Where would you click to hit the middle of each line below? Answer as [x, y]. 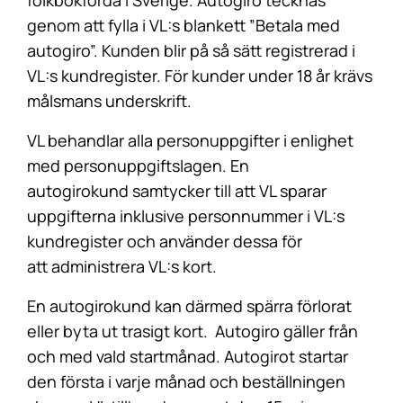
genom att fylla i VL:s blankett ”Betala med [184, 25]
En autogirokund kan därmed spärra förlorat [189, 306]
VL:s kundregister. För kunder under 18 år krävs [200, 76]
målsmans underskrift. [109, 101]
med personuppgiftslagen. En [138, 166]
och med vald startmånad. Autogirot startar [188, 356]
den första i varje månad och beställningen [186, 381]
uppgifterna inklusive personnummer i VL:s [186, 216]
